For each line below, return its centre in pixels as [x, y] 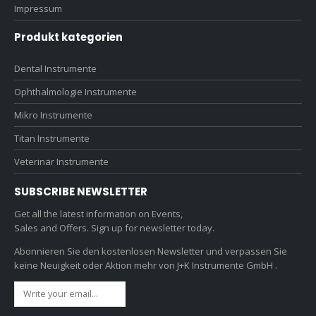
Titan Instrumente [52, 138]
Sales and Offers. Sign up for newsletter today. [114, 228]
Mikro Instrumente [53, 115]
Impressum [38, 8]
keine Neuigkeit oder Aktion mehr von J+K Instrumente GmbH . [146, 266]
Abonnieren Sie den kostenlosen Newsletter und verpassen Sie [151, 251]
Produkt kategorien [68, 37]
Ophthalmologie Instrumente [75, 91]
